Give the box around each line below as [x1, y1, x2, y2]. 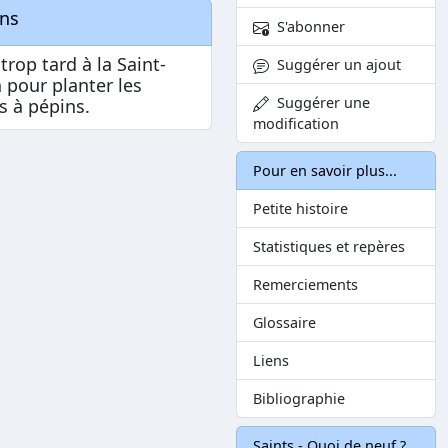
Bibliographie [253, 389, 345, 409]
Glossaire [253, 313, 316, 333]
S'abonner [269, 17, 345, 37]
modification [253, 114, 339, 134]
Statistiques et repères [253, 237, 405, 257]
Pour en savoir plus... [253, 161, 397, 181]
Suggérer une [269, 93, 370, 113]
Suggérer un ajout [269, 55, 401, 75]
